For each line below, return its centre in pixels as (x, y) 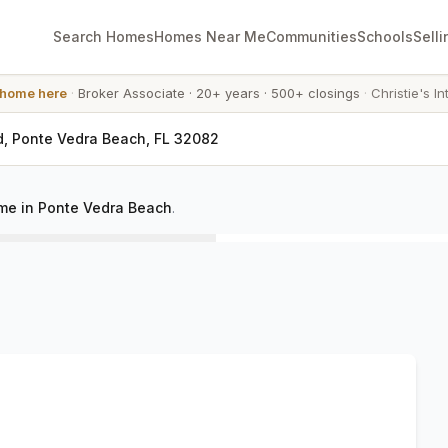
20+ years (227, 93)
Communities (311, 36)
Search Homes (103, 36)
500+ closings (315, 93)
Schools (385, 36)
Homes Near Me (210, 36)
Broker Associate (131, 93)
